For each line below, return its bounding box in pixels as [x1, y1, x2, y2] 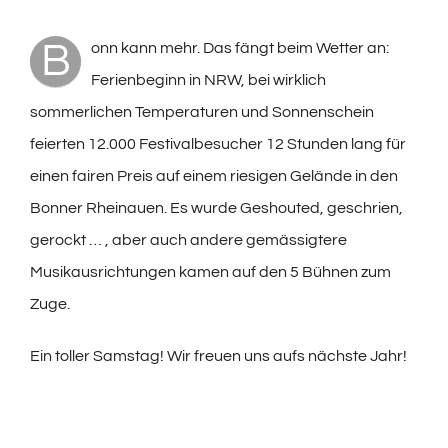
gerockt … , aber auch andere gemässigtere [30, 231, 347, 248]
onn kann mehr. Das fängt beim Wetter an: [91, 39, 389, 56]
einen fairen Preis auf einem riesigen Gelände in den [30, 167, 398, 184]
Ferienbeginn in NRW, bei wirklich [91, 71, 326, 88]
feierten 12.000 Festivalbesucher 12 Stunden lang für [30, 135, 406, 152]
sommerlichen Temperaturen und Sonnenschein [30, 103, 374, 120]
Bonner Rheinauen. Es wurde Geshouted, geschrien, [30, 199, 403, 216]
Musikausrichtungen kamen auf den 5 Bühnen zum [30, 263, 391, 280]
